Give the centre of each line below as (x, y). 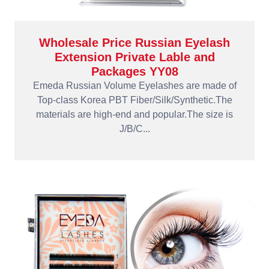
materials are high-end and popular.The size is (134, 114)
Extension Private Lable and (134, 57)
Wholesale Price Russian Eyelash (134, 43)
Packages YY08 (134, 71)
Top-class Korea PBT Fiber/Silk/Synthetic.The (134, 100)
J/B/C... (134, 129)
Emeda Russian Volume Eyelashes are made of (134, 86)
